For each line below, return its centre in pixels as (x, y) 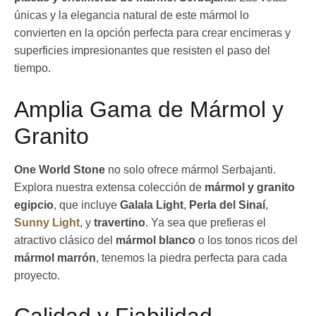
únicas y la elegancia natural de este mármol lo (132, 16)
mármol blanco (156, 240)
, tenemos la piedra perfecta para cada (192, 257)
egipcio (34, 205)
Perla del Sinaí (227, 205)
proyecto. (37, 275)
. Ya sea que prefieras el (206, 222)
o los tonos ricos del (247, 240)
